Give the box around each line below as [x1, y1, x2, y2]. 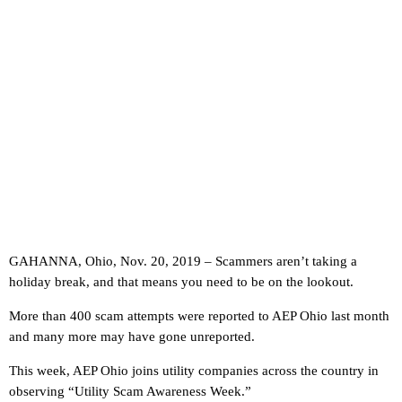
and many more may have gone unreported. [9, 329, 255, 345]
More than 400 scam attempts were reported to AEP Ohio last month [9, 309, 389, 324]
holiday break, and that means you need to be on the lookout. [9, 275, 354, 290]
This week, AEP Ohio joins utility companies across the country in [9, 363, 379, 379]
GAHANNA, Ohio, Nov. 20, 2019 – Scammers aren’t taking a [9, 254, 357, 269]
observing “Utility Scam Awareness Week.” [9, 384, 251, 399]
